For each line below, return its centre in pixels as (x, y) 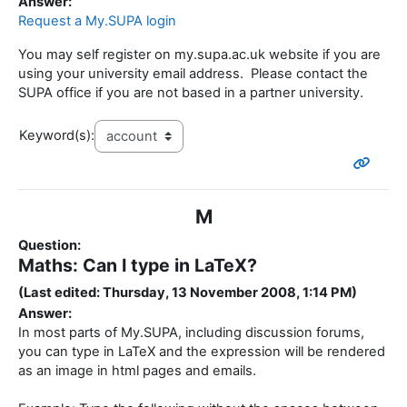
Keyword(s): (57, 136)
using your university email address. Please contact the (193, 74)
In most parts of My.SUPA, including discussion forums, (191, 333)
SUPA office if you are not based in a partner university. (191, 93)
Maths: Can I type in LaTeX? (138, 266)
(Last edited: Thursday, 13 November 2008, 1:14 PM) (188, 293)
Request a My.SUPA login (97, 21)
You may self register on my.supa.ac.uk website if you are (199, 55)
